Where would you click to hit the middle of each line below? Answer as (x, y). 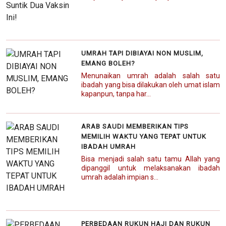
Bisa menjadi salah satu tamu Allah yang (151, 159)
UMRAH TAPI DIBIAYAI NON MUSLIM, (143, 53)
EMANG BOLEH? (108, 63)
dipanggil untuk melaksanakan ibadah (151, 168)
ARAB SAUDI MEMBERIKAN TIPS (135, 126)
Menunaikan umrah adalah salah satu (151, 75)
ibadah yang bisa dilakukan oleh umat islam (151, 84)
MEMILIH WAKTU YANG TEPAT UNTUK (144, 136)
